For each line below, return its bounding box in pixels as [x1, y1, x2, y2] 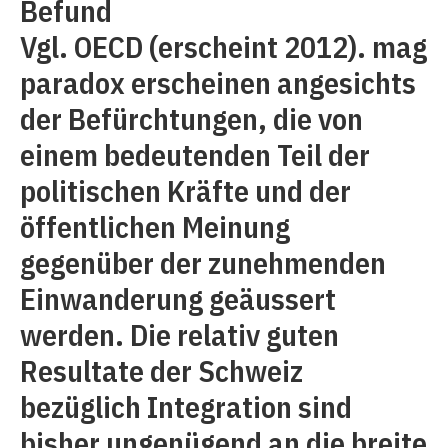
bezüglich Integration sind [20, 387, 352, 426]
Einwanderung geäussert [20, 279, 336, 318]
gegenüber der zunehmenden [20, 243, 386, 282]
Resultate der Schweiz [20, 351, 303, 390]
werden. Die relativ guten [20, 315, 339, 354]
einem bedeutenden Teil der [20, 135, 370, 174]
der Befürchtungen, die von [20, 99, 363, 138]
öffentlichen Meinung [20, 207, 290, 246]
